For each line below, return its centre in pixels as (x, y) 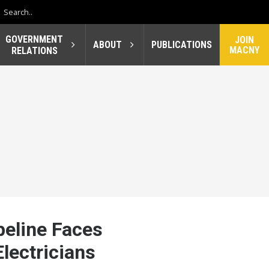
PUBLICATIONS (182, 45)
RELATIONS (34, 50)
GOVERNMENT (35, 39)
